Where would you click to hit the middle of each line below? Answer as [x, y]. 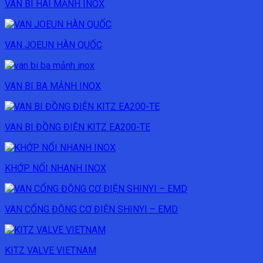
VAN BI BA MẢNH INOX [53, 86]
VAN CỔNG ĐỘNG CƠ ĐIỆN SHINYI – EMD [91, 209]
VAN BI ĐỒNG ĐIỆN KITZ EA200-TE [77, 127]
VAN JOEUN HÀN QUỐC [53, 45]
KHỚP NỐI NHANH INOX [55, 168]
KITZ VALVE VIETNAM [50, 250]
